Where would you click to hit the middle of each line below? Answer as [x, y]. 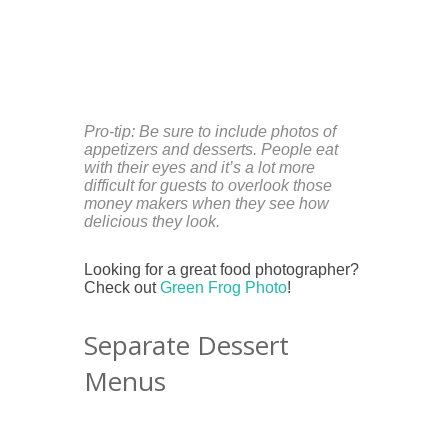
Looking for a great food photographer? [221, 269]
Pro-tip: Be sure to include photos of [210, 131]
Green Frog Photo [223, 287]
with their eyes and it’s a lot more [199, 167]
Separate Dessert [186, 344]
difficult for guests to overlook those [208, 185]
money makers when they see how [206, 203]
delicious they [135, 221]
